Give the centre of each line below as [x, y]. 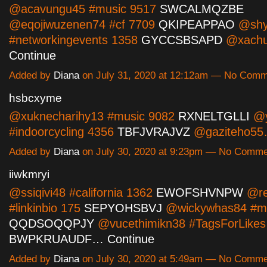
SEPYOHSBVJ [123, 208]
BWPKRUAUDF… [56, 239]
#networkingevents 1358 [75, 40]
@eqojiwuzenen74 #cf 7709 [84, 24]
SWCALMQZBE [202, 9]
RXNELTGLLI [214, 117]
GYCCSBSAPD [182, 40]
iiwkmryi [29, 175]
